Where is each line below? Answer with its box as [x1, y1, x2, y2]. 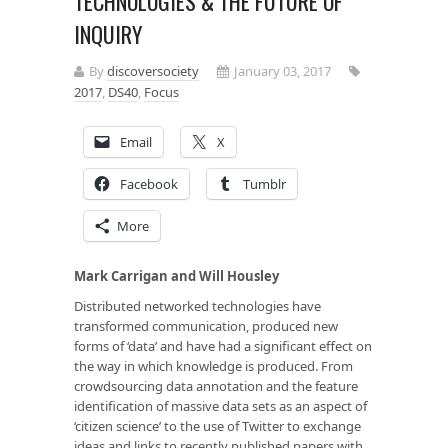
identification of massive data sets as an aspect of [74, 396, 367, 415]
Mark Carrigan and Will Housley [74, 266, 279, 285]
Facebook [120, 174, 178, 193]
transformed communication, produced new [74, 316, 338, 335]
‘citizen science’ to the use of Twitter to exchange [74, 416, 361, 435]
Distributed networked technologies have [74, 296, 321, 315]
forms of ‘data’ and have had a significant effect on [74, 336, 372, 355]
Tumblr [243, 174, 286, 193]
